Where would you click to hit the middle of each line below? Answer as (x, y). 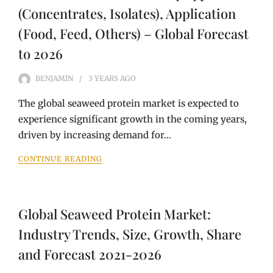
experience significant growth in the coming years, (133, 119)
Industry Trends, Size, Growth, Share (130, 234)
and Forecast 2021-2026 (90, 254)
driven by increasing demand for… (95, 135)
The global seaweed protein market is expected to (129, 103)
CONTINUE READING (60, 159)
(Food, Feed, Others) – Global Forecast (133, 34)
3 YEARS (103, 78)
